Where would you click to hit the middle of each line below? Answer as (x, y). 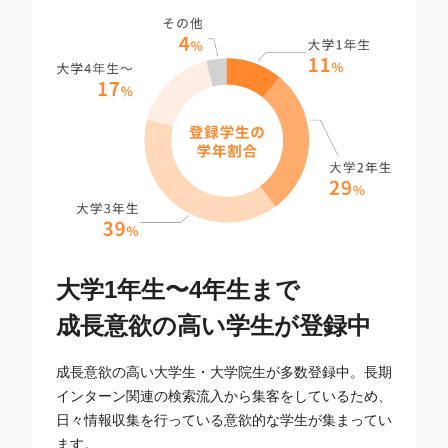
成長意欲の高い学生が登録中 (213, 326)
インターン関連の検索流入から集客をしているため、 (224, 396)
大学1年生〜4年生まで (178, 290)
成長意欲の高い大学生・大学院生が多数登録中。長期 (224, 372)
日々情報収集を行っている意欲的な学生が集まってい (224, 420)
